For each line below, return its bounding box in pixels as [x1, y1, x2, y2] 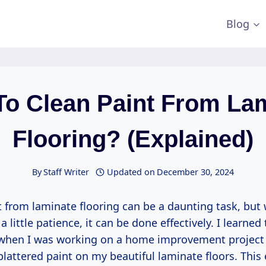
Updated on [107, 166, 156, 178]
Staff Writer [43, 166, 89, 178]
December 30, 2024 [157, 166, 235, 178]
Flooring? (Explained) [12, 126, 254, 152]
